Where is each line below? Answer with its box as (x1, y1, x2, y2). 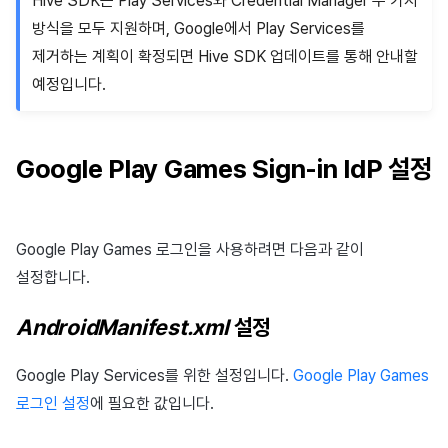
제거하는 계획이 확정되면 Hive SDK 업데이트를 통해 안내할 (32, 47, 418, 67)
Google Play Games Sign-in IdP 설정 (16, 152, 432, 184)
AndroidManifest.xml (16, 313, 229, 340)
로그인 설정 (16, 393, 90, 413)
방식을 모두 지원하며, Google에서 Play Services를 (32, 19, 365, 39)
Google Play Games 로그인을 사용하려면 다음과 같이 (16, 239, 364, 259)
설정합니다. (16, 267, 90, 287)
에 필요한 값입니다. (90, 393, 214, 413)
